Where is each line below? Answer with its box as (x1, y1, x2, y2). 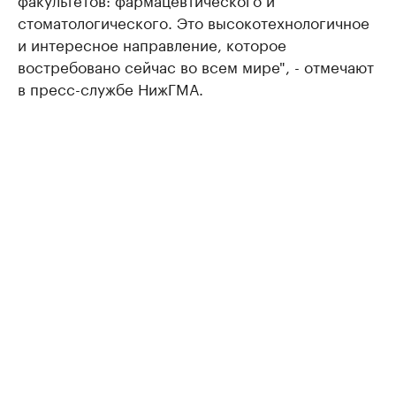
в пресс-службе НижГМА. (18, 76, 203, 100)
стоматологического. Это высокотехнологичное (18, 10, 369, 34)
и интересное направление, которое (18, 32, 286, 56)
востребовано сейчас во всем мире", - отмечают (18, 54, 374, 78)
